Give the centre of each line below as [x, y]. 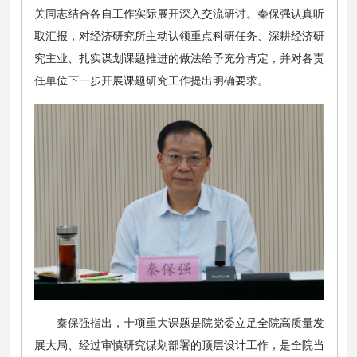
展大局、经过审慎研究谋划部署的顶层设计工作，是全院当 [179, 345]
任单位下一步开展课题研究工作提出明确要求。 [151, 80]
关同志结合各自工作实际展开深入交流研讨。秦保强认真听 [179, 13]
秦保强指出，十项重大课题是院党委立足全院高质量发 [190, 323]
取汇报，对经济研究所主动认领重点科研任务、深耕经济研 [179, 35]
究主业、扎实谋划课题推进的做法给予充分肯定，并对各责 [179, 58]
